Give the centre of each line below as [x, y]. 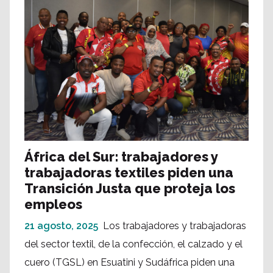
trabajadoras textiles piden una [129, 173]
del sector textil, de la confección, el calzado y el [133, 244]
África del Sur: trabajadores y [121, 157]
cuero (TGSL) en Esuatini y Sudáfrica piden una [129, 263]
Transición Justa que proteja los [130, 189]
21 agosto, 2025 [61, 226]
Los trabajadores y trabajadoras [175, 226]
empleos [53, 204]
